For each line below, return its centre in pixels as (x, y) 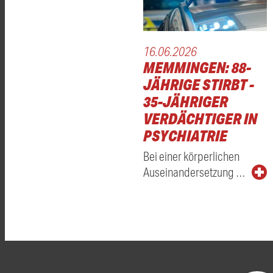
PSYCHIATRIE (185, 136)
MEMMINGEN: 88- (197, 68)
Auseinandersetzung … (194, 172)
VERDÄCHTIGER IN (200, 119)
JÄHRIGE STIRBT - (199, 85)
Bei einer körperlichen (191, 156)
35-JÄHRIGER (186, 102)
